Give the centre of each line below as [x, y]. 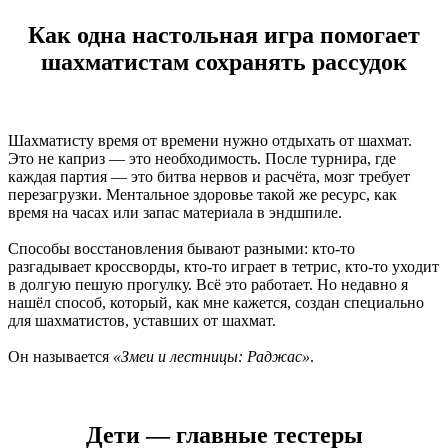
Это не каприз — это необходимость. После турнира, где [202, 158]
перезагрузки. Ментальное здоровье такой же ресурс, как [202, 194]
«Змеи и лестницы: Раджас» [211, 356]
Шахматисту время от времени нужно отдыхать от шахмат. [210, 140]
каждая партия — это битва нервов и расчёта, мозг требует [209, 176]
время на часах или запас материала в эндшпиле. [175, 212]
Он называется [60, 356]
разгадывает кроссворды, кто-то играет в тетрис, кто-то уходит [223, 266]
